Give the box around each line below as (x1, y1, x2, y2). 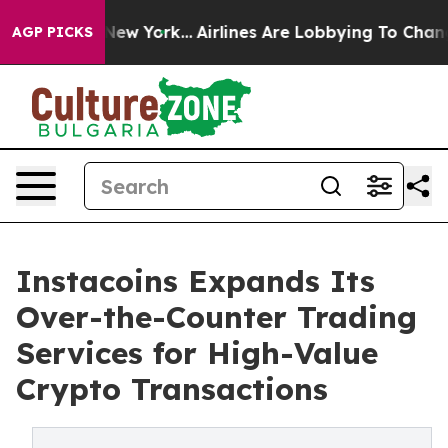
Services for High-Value (16, 334, 378, 372)
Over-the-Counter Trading (16, 298, 417, 336)
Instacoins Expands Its (16, 262, 375, 300)
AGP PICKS (12, 23, 93, 41)
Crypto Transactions (16, 370, 328, 408)
